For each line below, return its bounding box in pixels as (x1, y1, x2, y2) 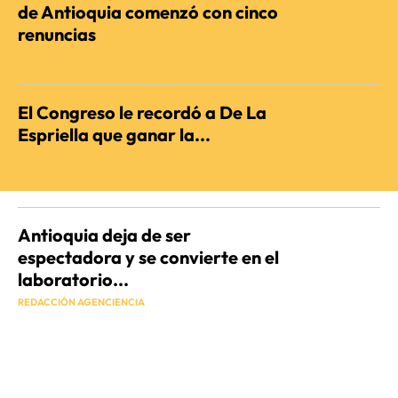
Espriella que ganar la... (18, 123, 211, 147)
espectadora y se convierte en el (18, 246, 279, 269)
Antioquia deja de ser (18, 224, 191, 247)
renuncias (18, 23, 96, 46)
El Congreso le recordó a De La (18, 101, 267, 124)
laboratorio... (18, 268, 129, 291)
